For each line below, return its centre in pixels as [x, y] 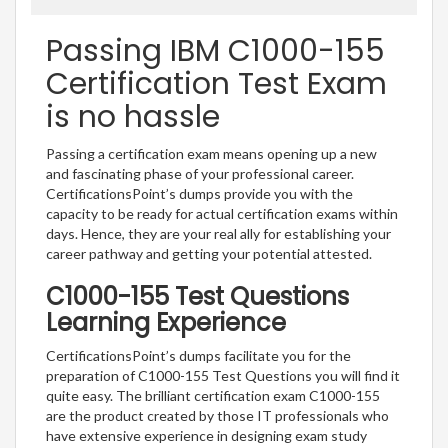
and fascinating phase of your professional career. [200, 173]
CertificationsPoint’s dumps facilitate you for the [198, 355]
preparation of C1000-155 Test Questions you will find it [223, 375]
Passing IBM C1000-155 [215, 50]
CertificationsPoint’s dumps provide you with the [199, 193]
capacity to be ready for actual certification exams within [222, 213]
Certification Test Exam [216, 83]
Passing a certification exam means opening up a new [211, 153]
